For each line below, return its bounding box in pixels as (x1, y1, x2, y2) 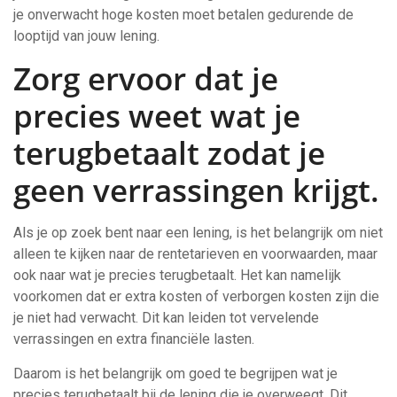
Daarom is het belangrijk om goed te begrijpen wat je (13, 365, 338, 382)
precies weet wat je (13, 95, 300, 136)
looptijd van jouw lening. (13, 27, 160, 44)
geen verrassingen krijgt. (13, 169, 379, 211)
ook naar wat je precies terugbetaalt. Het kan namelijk (13, 267, 341, 284)
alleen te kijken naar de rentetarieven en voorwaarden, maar (13, 245, 378, 262)
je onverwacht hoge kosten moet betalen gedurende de (13, 6, 354, 23)
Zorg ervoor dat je (13, 58, 278, 99)
